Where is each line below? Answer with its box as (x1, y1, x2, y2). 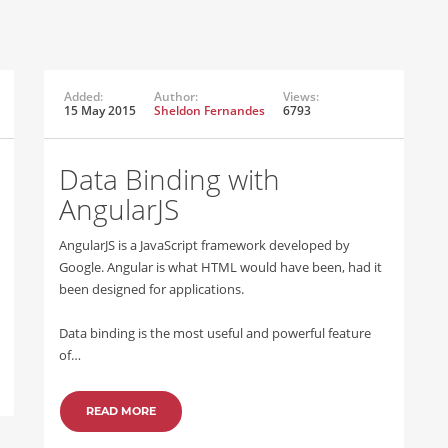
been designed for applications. (59, 280, 244, 298)
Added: (64, 88, 103, 105)
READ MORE (86, 404, 156, 418)
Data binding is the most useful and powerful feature (59, 324, 371, 342)
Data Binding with (59, 160, 280, 198)
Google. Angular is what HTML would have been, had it (59, 258, 382, 276)
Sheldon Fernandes (154, 102, 265, 119)
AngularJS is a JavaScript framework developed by (59, 236, 350, 254)
